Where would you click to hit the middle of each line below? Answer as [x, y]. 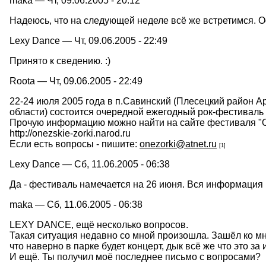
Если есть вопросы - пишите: [75, 144]
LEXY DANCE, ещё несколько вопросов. [99, 224]
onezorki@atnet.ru [178, 144]
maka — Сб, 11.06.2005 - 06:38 [76, 204]
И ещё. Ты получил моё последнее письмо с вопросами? [135, 256]
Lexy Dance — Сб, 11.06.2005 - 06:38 [90, 164]
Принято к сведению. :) [60, 61]
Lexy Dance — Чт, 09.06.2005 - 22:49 [88, 40]
